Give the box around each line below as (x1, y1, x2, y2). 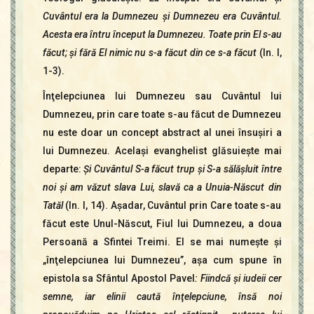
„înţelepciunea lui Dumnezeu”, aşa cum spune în (42, 254, 282, 266)
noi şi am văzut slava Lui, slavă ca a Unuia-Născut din (42, 182, 282, 193)
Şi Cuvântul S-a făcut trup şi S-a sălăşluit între (83, 163, 282, 175)
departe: (42, 163, 84, 175)
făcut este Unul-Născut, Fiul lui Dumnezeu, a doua (42, 218, 282, 229)
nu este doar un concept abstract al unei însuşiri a (42, 127, 282, 138)
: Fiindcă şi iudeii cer (195, 273, 282, 284)
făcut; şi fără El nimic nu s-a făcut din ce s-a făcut (42, 47, 257, 58)
